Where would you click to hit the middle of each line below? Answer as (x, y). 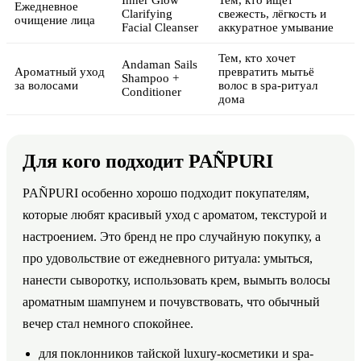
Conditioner (151, 91)
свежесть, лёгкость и (272, 13)
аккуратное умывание (276, 27)
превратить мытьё (266, 71)
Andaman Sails (160, 64)
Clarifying (147, 13)
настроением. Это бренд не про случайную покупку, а (172, 236)
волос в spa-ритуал (268, 85)
